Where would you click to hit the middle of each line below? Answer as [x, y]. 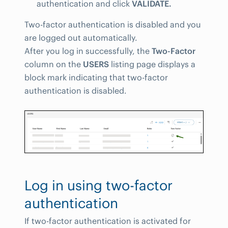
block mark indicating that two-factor [96, 78]
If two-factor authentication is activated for [108, 221]
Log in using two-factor [98, 185]
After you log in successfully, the [88, 51]
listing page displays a [152, 64]
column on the [54, 64]
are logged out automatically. [81, 38]
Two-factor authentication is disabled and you [113, 25]
